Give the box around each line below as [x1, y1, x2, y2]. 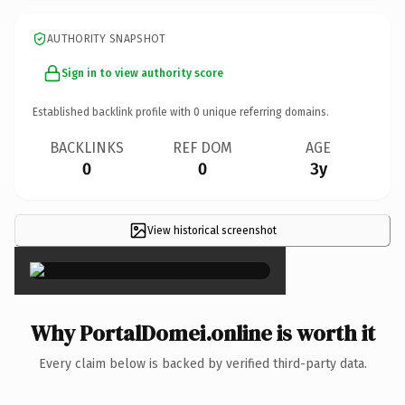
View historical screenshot [146, 223, 277, 237]
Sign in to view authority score [61, 66, 223, 80]
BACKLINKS [50, 138, 124, 156]
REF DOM [173, 138, 232, 156]
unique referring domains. [200, 105, 329, 118]
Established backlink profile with [33, 105, 193, 118]
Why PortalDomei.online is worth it [30, 317, 375, 348]
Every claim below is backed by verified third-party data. [38, 355, 367, 372]
